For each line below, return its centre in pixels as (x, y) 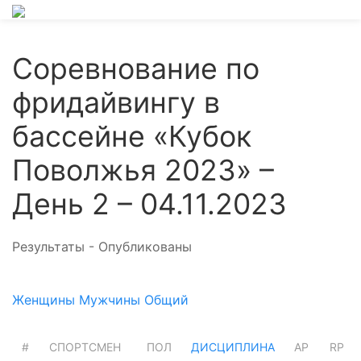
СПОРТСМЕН (85, 346)
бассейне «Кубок (132, 136)
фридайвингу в (116, 102)
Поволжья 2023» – (143, 170)
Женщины (44, 299)
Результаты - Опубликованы (102, 247)
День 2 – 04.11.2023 (149, 204)
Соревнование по (136, 68)
